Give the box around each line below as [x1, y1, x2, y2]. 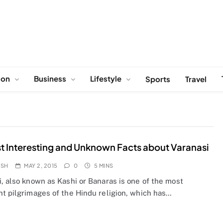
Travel [185, 74, 207, 84]
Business [34, 73, 66, 83]
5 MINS [94, 162, 113, 169]
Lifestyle [90, 73, 121, 83]
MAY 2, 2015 [24, 162, 58, 169]
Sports [145, 74, 170, 84]
